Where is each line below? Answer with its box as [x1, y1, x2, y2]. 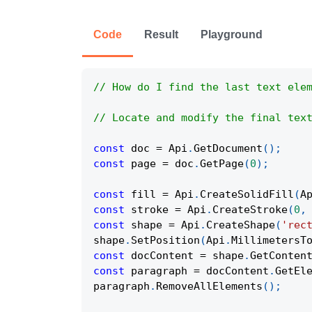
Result [144, 29, 178, 41]
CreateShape [206, 219, 275, 232]
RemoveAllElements [156, 280, 263, 293]
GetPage [200, 157, 244, 171]
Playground [201, 29, 263, 41]
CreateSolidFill [200, 188, 294, 201]
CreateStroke [212, 203, 288, 217]
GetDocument [194, 142, 263, 155]
